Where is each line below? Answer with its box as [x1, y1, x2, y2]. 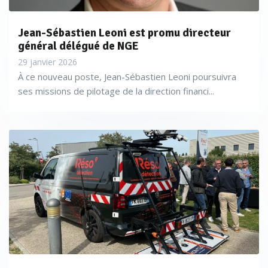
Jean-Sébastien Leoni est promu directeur [18, 26, 231, 40]
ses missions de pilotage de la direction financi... [18, 85, 214, 97]
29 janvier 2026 [18, 56, 77, 68]
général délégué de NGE [18, 39, 139, 53]
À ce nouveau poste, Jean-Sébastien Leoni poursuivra [18, 71, 236, 83]
